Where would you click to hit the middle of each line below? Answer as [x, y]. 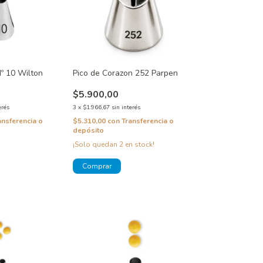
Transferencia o [147, 121]
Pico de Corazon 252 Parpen [125, 73]
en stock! [139, 144]
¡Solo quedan [96, 144]
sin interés [126, 107]
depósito [88, 130]
